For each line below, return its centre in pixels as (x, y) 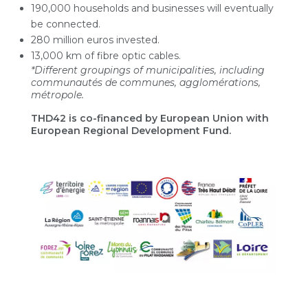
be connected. (65, 24)
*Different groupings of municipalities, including (147, 70)
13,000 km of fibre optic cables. (106, 55)
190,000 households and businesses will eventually (152, 8)
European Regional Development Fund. (131, 130)
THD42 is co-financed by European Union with (150, 118)
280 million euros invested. (95, 40)
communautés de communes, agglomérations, (145, 82)
